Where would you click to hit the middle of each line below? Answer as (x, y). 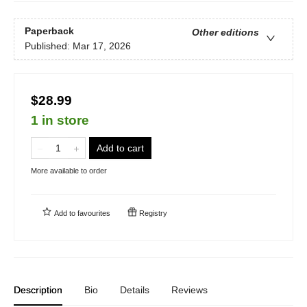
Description (38, 290)
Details (135, 290)
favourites (94, 213)
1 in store (60, 120)
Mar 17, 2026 (102, 46)
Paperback (49, 31)
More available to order (69, 170)
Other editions (225, 33)
